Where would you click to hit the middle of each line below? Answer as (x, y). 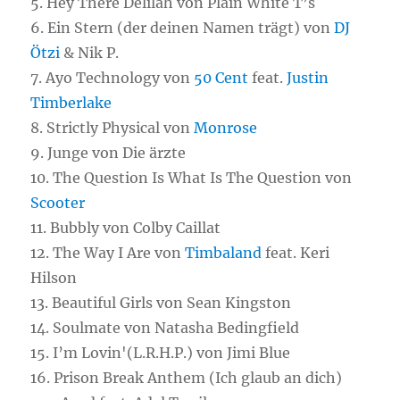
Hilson (54, 278)
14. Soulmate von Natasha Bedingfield (165, 328)
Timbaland (224, 253)
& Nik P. (90, 53)
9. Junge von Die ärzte (108, 153)
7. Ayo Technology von (112, 78)
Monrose (226, 128)
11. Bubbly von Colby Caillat (126, 228)
